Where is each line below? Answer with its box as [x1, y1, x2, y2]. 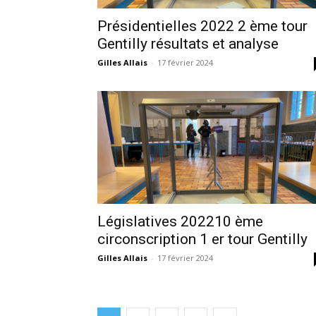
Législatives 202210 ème [97, 212, 263, 230]
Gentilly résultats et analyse [97, 35, 279, 52]
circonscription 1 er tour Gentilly [97, 230, 308, 248]
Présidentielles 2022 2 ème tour [97, 17, 308, 35]
